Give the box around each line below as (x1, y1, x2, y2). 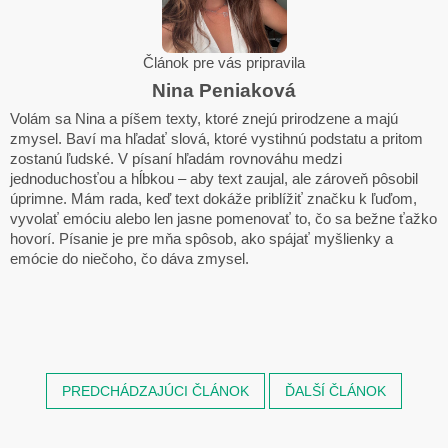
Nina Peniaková (152, 80, 296, 102)
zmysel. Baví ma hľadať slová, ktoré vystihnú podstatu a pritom (10, 131, 423, 148)
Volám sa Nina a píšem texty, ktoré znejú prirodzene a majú (10, 111, 398, 128)
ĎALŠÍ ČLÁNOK (285, 383, 386, 400)
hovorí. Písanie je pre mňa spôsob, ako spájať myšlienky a (10, 231, 393, 248)
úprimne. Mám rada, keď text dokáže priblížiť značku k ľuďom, (10, 191, 417, 208)
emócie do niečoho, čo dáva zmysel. (10, 251, 249, 268)
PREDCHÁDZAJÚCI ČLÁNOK (62, 383, 249, 400)
